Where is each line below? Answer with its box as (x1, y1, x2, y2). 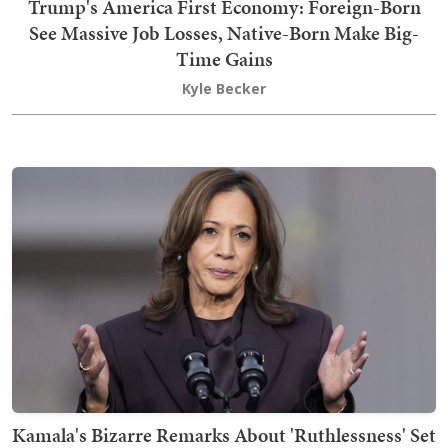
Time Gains (175, 45, 273, 74)
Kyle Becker (182, 79, 266, 99)
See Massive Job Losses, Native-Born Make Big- (29, 19, 419, 48)
